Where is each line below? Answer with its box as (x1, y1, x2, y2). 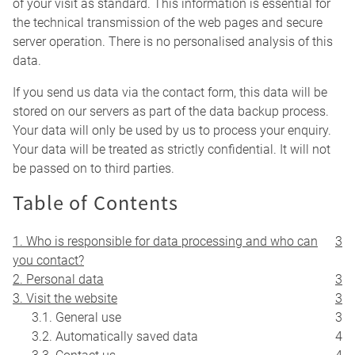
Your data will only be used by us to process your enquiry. (13, 123, 331, 139)
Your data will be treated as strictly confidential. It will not (13, 142, 330, 158)
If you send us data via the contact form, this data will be (13, 85, 327, 101)
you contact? (13, 253, 84, 269)
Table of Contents (13, 189, 179, 216)
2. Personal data (13, 272, 104, 288)
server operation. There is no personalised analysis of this (13, 34, 333, 50)
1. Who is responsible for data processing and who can (13, 234, 318, 250)
